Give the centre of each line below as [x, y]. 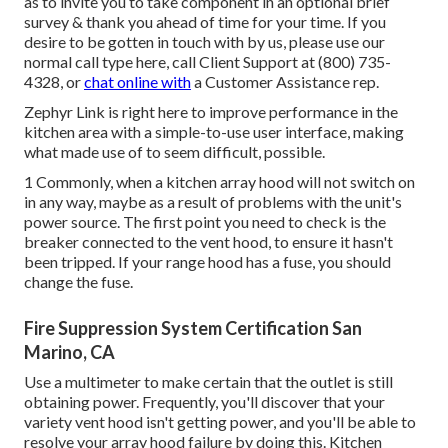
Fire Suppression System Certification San [193, 328]
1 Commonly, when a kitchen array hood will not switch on [219, 182]
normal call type [80, 62]
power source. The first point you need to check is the [205, 222]
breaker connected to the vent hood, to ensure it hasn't [208, 242]
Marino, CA [69, 352]
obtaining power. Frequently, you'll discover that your [204, 402]
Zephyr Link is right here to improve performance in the [211, 112]
